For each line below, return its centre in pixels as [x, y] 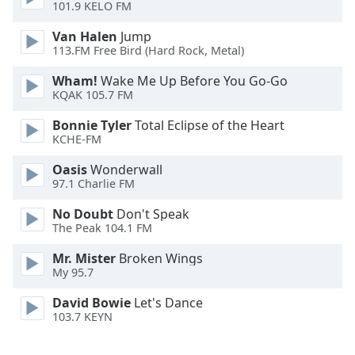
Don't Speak [151, 214]
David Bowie [92, 303]
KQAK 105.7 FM [93, 95]
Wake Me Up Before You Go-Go [193, 81]
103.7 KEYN [82, 317]
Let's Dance [167, 303]
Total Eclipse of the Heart [208, 125]
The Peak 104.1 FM [102, 228]
